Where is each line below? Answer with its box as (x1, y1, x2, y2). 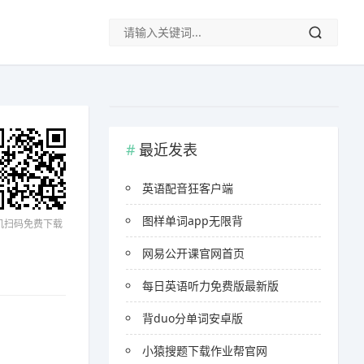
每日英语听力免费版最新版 (142, 278, 279, 293)
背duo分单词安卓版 (142, 310, 244, 326)
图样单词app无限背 (142, 213, 244, 228)
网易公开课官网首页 (142, 245, 245, 261)
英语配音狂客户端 (142, 180, 234, 196)
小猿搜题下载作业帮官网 (142, 343, 268, 358)
